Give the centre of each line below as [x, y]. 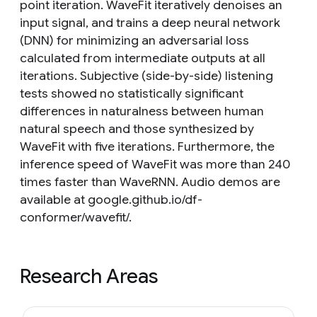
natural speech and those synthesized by [137, 129]
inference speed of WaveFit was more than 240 [155, 164]
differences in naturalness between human [142, 111]
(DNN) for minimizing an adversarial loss [134, 40]
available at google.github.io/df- [111, 200]
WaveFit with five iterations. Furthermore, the [147, 146]
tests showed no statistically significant [132, 93]
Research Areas [89, 276]
